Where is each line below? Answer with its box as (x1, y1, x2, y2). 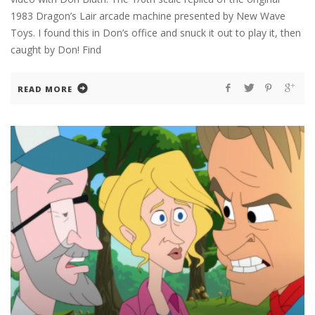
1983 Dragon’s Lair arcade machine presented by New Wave (11, 9, 285, 23)
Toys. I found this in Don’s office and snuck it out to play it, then (11, 26, 301, 40)
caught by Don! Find (11, 43, 101, 57)
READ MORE (18, 84, 72, 95)
